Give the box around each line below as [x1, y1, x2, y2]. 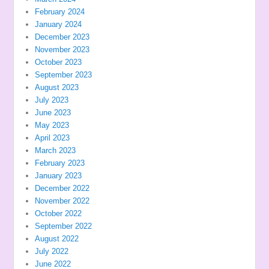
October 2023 [35, 58, 82, 67]
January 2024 [35, 20, 82, 29]
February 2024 [35, 7, 85, 17]
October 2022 [35, 209, 82, 219]
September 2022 [35, 222, 92, 231]
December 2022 [35, 184, 90, 193]
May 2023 [35, 121, 70, 130]
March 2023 [35, 146, 76, 156]
